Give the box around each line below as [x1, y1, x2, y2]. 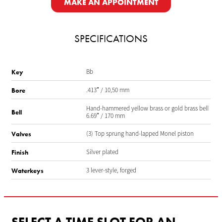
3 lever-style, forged [86, 166, 136, 175]
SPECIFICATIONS [74, 32, 148, 46]
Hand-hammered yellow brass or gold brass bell [86, 104, 209, 113]
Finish [11, 148, 28, 157]
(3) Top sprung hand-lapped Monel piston [86, 129, 194, 139]
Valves [11, 130, 31, 139]
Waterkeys [11, 166, 44, 175]
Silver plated [86, 148, 118, 157]
